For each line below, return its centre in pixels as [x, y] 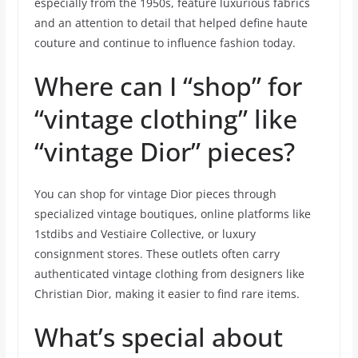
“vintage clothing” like [165, 119]
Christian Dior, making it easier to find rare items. [167, 294]
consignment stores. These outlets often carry [157, 254]
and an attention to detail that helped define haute [171, 23]
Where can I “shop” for [168, 86]
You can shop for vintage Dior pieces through [155, 194]
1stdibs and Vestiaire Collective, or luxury [145, 234]
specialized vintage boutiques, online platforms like [172, 214]
